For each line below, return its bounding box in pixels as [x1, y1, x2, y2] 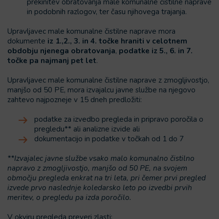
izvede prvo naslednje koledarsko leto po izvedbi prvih [7, 182, 192, 193]
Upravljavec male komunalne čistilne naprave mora [7, 26, 175, 36]
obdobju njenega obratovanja [7, 45, 115, 56]
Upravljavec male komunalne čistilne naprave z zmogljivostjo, [7, 75, 209, 85]
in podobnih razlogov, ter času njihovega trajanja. [27, 6, 187, 17]
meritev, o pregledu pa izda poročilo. [7, 192, 131, 202]
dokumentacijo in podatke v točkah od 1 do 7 [34, 133, 184, 144]
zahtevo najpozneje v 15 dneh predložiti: [7, 94, 142, 105]
